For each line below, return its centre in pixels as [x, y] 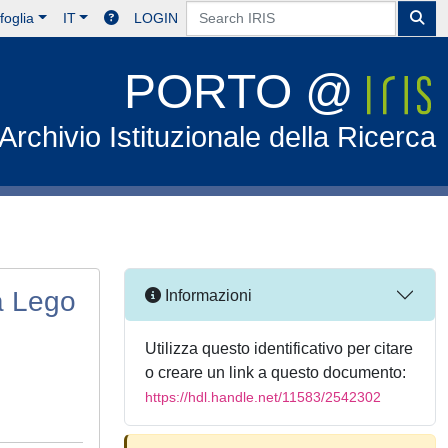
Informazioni [206, 295]
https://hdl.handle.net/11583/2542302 [263, 397]
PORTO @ [246, 91]
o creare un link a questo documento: [275, 372]
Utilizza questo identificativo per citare [279, 348]
